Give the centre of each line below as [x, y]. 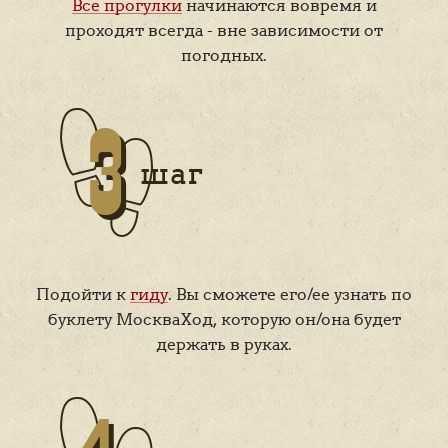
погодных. [224, 55]
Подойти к [83, 294]
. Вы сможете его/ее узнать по [290, 294]
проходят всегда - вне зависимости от [224, 30]
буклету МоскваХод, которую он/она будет [224, 319]
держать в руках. [224, 344]
